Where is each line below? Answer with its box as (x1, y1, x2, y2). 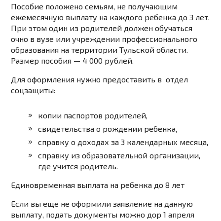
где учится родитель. (38, 161, 118, 171)
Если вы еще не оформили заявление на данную (11, 199, 193, 209)
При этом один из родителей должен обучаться (11, 23, 193, 33)
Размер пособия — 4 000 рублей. (11, 56, 134, 66)
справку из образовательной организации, (38, 150, 201, 160)
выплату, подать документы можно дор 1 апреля (11, 210, 195, 220)
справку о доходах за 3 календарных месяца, (38, 137, 209, 147)
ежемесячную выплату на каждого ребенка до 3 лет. (11, 12, 210, 22)
